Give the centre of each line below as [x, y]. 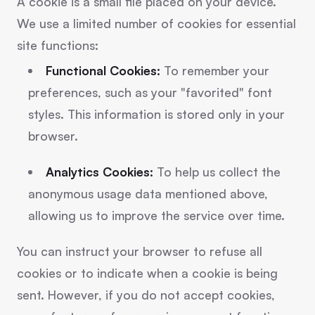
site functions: [58, 45]
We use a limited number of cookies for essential [156, 23]
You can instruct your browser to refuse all [140, 251]
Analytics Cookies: [99, 172]
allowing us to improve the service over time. [156, 215]
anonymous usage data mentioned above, [148, 193]
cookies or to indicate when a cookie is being [147, 273]
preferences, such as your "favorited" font [150, 92]
